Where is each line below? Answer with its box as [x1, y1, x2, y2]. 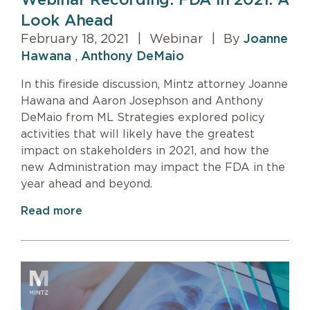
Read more [21, 206, 82, 217]
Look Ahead [21, 13, 113, 29]
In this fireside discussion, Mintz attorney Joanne [21, 79, 288, 91]
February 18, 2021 [21, 33, 132, 46]
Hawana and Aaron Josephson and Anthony [21, 95, 263, 107]
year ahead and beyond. [21, 179, 152, 190]
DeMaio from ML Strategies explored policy [21, 112, 264, 124]
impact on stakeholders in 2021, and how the [21, 145, 269, 157]
